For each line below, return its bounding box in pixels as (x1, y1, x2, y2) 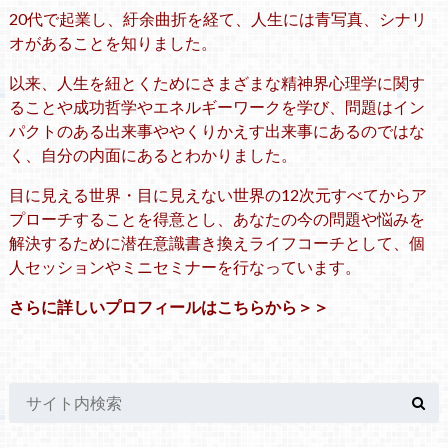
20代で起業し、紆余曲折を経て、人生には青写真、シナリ (8, 8, 427, 28)
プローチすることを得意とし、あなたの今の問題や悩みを (8, 208, 425, 228)
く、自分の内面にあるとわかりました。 (8, 144, 297, 164)
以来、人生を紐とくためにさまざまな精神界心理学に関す (8, 72, 425, 92)
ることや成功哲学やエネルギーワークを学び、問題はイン (8, 96, 425, 116)
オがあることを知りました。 (8, 32, 217, 52)
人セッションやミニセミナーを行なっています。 (8, 256, 361, 276)
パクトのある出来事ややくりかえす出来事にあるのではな (8, 120, 425, 140)
